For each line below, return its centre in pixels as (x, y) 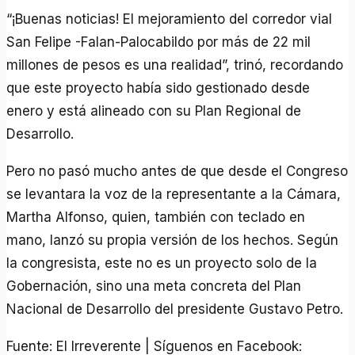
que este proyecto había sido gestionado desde (158, 88)
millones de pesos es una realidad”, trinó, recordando (175, 65)
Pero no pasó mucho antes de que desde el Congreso (177, 172)
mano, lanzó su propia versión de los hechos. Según (173, 240)
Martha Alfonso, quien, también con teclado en (156, 218)
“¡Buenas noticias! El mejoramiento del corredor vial (170, 19)
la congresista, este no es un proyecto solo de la (162, 263)
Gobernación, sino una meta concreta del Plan (154, 286)
